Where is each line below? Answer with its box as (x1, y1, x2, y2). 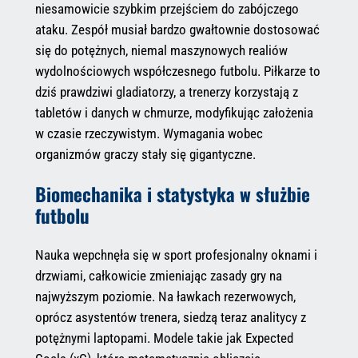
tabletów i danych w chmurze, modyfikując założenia (34, 104, 313, 121)
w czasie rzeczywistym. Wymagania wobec (34, 125, 263, 141)
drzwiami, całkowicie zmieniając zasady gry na (34, 268, 282, 284)
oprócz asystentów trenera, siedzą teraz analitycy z (34, 309, 306, 326)
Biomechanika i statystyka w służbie (34, 179, 310, 208)
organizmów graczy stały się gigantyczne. (34, 145, 256, 162)
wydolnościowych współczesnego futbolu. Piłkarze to (34, 62, 320, 79)
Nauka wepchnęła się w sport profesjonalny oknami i (34, 247, 317, 264)
